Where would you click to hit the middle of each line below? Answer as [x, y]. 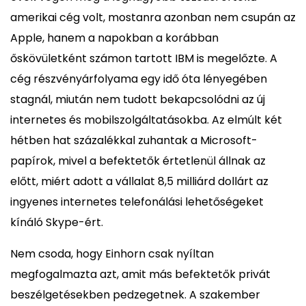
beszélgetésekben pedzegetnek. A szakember [135, 294]
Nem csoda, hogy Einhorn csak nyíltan [112, 253]
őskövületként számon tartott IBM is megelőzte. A [144, 58]
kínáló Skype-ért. [57, 222]
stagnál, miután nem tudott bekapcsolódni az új [138, 99]
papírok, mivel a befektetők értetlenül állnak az [138, 161]
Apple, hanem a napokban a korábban [114, 38]
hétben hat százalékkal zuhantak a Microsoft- [134, 140]
